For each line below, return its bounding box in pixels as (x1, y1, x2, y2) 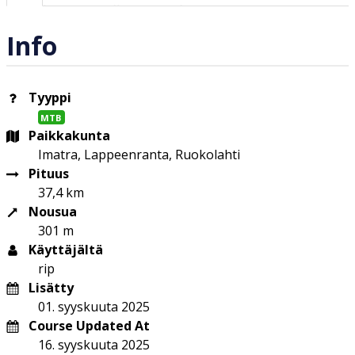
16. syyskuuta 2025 (38, 335, 150, 353)
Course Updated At (29, 316, 150, 334)
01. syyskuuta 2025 (38, 297, 150, 315)
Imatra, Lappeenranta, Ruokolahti (38, 145, 240, 163)
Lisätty (25, 278, 74, 296)
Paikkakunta (25, 126, 110, 144)
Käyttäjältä (25, 240, 103, 258)
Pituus (25, 164, 69, 182)
